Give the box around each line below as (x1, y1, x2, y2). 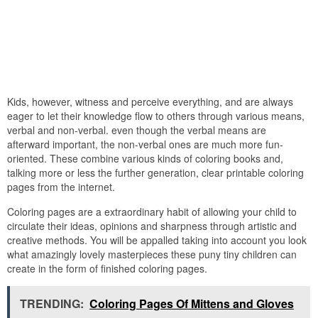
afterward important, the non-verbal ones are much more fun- (7, 137, 283, 152)
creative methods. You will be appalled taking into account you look (7, 233, 307, 248)
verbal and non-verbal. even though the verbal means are (7, 123, 266, 138)
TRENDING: (20, 295, 84, 312)
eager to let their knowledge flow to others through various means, (7, 109, 305, 124)
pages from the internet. (7, 180, 115, 194)
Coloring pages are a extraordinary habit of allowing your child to (7, 204, 297, 219)
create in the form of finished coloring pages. (7, 261, 207, 276)
